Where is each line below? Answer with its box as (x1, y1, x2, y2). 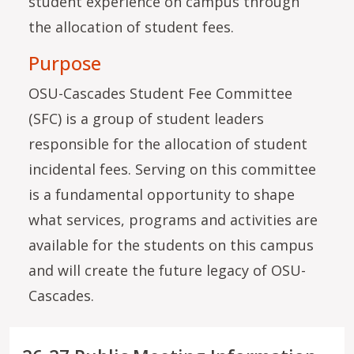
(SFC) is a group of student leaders (28, 108, 264, 128)
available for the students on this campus (28, 235, 314, 254)
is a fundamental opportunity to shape (28, 184, 295, 204)
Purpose (28, 50, 101, 76)
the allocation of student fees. (28, 17, 242, 36)
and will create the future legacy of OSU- (28, 260, 306, 280)
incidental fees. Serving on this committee (28, 159, 316, 179)
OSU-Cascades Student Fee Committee (28, 83, 292, 103)
